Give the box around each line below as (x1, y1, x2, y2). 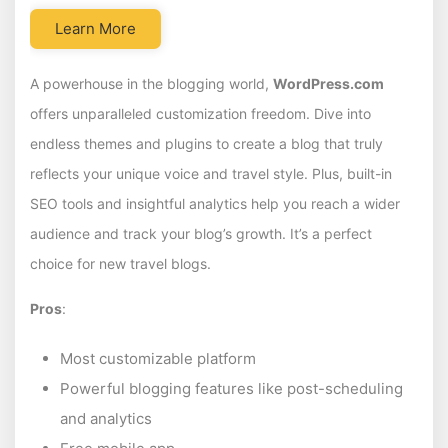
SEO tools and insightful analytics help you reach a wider (30, 195, 400, 213)
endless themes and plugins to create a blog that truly (30, 135, 383, 153)
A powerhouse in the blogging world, (30, 75, 273, 93)
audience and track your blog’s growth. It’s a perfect (30, 225, 372, 243)
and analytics (60, 409, 152, 429)
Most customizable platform (60, 349, 256, 369)
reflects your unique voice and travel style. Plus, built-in (30, 165, 392, 183)
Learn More (55, 19, 136, 39)
